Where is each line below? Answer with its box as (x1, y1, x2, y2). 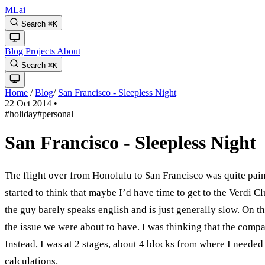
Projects (25, 46, 57, 56)
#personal (37, 109, 73, 119)
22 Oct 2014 (5, 98, 54, 108)
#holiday (5, 109, 37, 119)
